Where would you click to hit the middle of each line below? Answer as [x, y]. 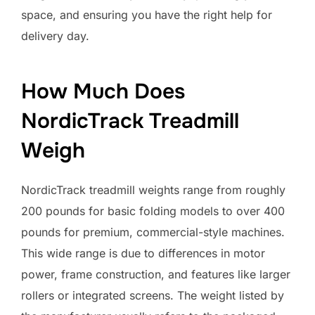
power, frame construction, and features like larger [156, 275]
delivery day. [55, 36]
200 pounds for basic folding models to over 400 [153, 211]
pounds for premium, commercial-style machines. [153, 232]
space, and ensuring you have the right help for [147, 14]
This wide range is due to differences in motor [143, 253]
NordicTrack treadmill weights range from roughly [153, 190]
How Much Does [103, 92]
